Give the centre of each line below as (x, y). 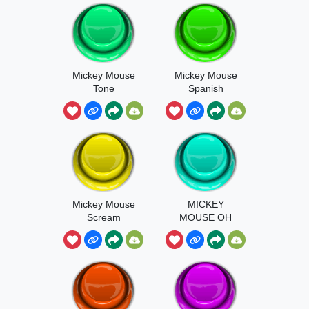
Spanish (206, 88)
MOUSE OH (206, 217)
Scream (103, 217)
